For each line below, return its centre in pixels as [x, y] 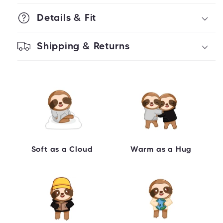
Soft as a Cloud [62, 149]
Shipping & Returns [84, 46]
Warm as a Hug [161, 149]
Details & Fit [67, 18]
